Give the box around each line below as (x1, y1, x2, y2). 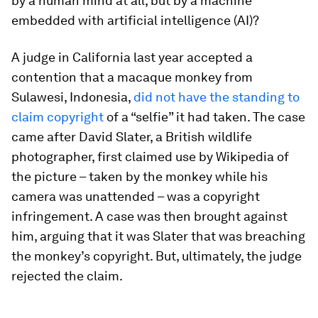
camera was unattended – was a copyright (11, 189, 260, 204)
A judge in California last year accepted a (11, 50, 253, 65)
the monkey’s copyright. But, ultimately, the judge (11, 248, 302, 263)
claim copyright (11, 109, 104, 124)
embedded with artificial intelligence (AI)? (11, 13, 259, 28)
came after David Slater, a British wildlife (11, 129, 252, 144)
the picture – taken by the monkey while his (11, 169, 268, 184)
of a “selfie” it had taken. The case (104, 109, 305, 124)
